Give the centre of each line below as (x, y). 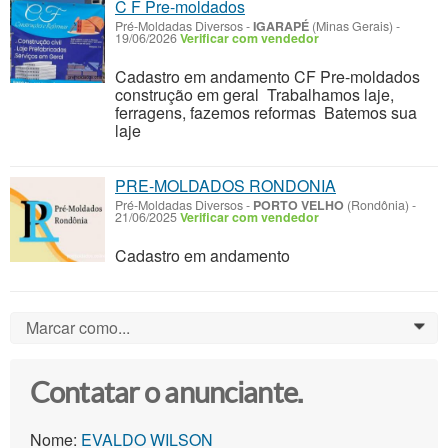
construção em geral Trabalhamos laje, (254, 95)
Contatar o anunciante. (166, 393)
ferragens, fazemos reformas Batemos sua (266, 113)
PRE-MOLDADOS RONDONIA (225, 186)
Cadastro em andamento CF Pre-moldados (269, 77)
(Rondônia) (376, 205)
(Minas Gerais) (351, 26)
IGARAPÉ (281, 26)
